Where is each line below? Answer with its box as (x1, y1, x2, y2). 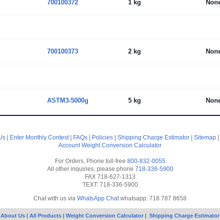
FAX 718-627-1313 (84, 173, 136, 180)
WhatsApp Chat (77, 195, 119, 202)
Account (58, 142, 80, 149)
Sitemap (194, 134, 216, 141)
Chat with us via (33, 195, 77, 202)
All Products (29, 213, 63, 219)
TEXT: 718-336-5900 (82, 181, 138, 188)
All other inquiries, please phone (47, 165, 135, 172)
